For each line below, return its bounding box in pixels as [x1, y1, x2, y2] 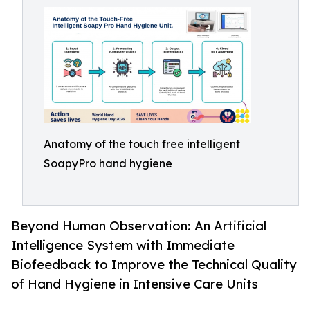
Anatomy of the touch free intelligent [44, 137, 240, 151]
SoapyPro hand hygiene [44, 156, 172, 170]
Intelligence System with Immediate [11, 237, 235, 253]
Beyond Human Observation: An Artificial [11, 218, 266, 234]
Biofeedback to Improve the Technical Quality [11, 257, 297, 273]
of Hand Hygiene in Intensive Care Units [11, 276, 258, 292]
